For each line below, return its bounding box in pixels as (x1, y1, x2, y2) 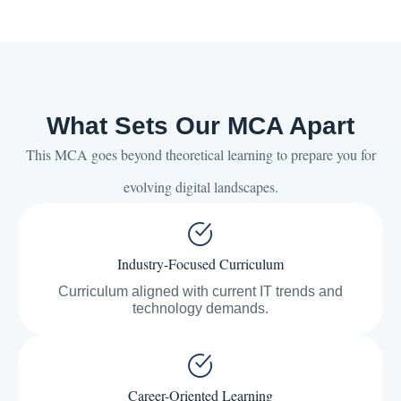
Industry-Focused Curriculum (117, 254, 284, 274)
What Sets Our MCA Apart (47, 112, 354, 141)
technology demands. (132, 301, 269, 317)
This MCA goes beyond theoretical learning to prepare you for (25, 145, 376, 165)
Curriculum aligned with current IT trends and (58, 284, 343, 300)
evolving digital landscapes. (123, 177, 278, 197)
